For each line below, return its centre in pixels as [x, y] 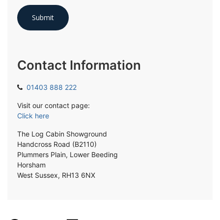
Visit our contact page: [54, 105]
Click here [33, 116]
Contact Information [79, 65]
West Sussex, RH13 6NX [56, 175]
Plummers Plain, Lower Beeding [68, 154]
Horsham [31, 165]
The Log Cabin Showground [62, 134]
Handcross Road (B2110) [57, 144]
